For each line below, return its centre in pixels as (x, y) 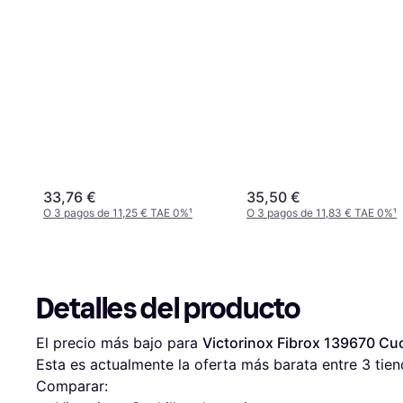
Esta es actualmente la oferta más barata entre (199, 365)
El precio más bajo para (119, 343)
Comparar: (72, 386)
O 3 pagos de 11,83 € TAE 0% (320, 213)
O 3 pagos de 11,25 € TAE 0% (116, 213)
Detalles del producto (168, 309)
